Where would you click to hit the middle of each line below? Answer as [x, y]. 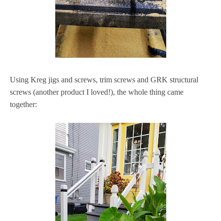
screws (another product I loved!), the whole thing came [97, 92]
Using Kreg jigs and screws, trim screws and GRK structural [104, 79]
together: [23, 104]
